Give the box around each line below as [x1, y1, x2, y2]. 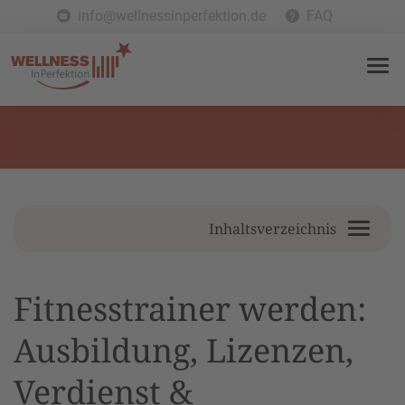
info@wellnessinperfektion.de [77, 7, 266, 24]
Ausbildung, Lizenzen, [14, 328, 353, 372]
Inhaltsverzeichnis [209, 219, 336, 239]
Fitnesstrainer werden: [14, 287, 366, 331]
